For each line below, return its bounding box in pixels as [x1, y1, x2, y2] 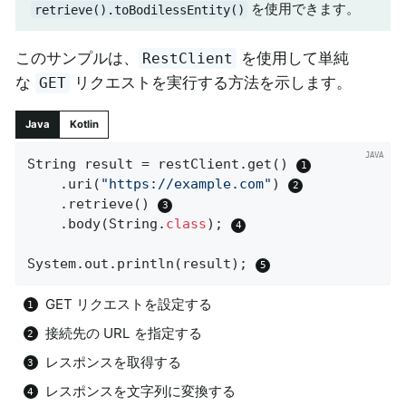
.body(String [60, 216, 159, 233]
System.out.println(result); [27, 256, 256, 273]
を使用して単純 [237, 49, 350, 68]
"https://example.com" [101, 176, 273, 193]
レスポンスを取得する [45, 353, 181, 371]
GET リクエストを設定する [45, 295, 212, 313]
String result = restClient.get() [27, 156, 297, 173]
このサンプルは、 [15, 49, 139, 68]
